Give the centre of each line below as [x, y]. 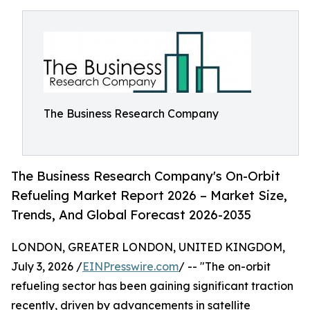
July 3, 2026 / [47, 267]
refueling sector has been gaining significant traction [152, 286]
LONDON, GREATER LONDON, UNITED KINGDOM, [148, 247]
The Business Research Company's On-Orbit [146, 176]
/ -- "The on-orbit [225, 267]
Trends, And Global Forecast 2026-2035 [131, 215]
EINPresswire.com [130, 267]
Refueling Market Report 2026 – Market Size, [149, 195]
